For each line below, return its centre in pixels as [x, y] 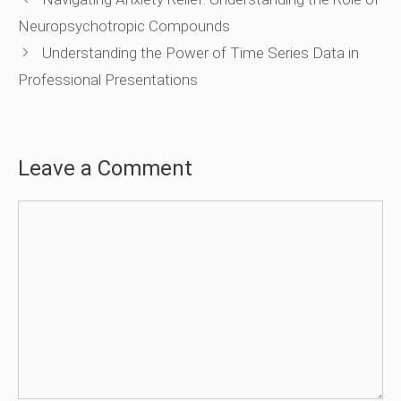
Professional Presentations [108, 80]
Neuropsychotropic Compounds [124, 26]
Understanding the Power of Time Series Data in [201, 53]
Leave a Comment [105, 169]
